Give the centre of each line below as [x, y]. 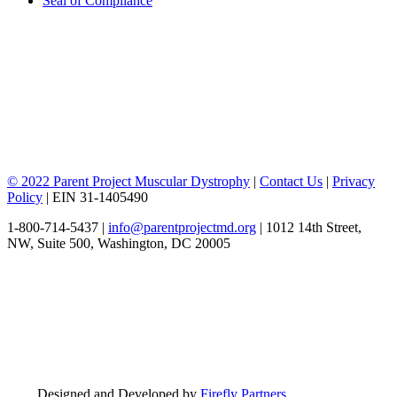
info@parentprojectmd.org [182, 227]
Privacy [354, 181]
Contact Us [291, 181]
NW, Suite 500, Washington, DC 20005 [119, 243]
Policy [25, 197]
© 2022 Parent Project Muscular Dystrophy [128, 181]
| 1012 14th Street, [309, 227]
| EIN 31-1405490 [95, 197]
